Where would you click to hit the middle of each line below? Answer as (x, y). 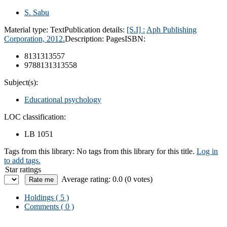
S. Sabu (37, 12)
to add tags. (22, 160)
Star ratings (23, 169)
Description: (85, 39)
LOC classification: (35, 117)
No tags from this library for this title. (136, 151)
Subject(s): (21, 82)
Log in (207, 151)
